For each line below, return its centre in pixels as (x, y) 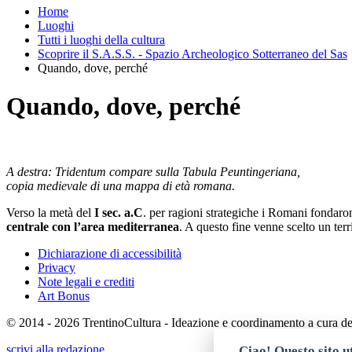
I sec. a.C (119, 212)
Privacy (57, 267)
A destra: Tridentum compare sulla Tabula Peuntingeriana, (153, 171)
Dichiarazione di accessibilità (110, 253)
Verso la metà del (50, 212)
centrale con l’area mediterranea (93, 226)
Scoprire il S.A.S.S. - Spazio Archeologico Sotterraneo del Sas (192, 54)
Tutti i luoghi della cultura (101, 40)
